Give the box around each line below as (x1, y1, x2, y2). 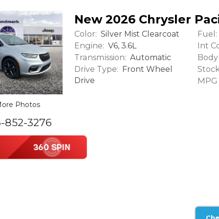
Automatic (128, 53, 171, 63)
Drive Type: (74, 64, 118, 74)
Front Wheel (120, 65, 173, 74)
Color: (74, 29, 97, 39)
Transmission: (74, 52, 126, 63)
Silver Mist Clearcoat (99, 29, 179, 39)
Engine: (74, 41, 104, 51)
